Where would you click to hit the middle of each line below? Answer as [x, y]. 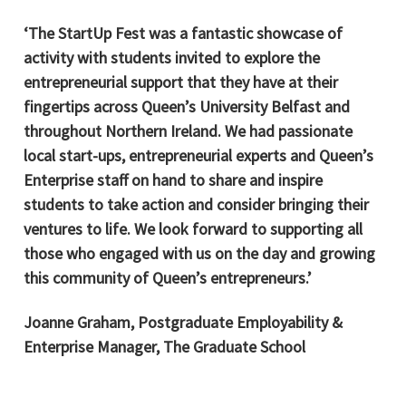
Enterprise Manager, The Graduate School [165, 347]
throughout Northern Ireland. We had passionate [188, 130]
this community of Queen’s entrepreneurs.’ [168, 277]
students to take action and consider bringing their [197, 204]
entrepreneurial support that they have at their [181, 82]
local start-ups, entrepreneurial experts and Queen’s [199, 155]
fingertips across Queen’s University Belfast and [187, 106]
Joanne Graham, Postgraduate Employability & [184, 323]
